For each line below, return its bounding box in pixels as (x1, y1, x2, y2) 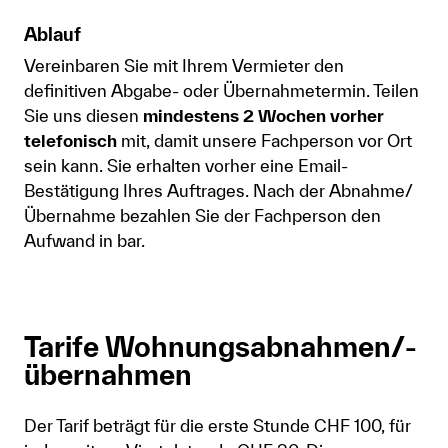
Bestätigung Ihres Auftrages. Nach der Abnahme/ (24, 180, 412, 200)
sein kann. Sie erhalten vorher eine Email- (24, 155, 348, 175)
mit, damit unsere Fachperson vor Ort (117, 130, 412, 150)
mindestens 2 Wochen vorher (143, 105, 384, 125)
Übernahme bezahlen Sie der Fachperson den (24, 205, 381, 225)
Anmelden (17, 5, 82, 22)
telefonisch (24, 130, 117, 150)
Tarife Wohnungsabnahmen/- (24, 329, 417, 363)
